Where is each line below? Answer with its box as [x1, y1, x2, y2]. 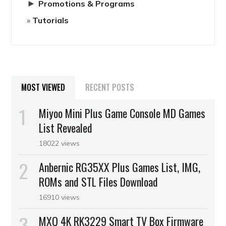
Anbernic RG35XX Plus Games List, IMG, [39, 158, 201, 175]
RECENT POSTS [85, 81, 135, 93]
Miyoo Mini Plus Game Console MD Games [39, 104, 206, 121]
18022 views [39, 138, 80, 148]
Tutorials [32, 15, 69, 25]
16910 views [39, 192, 80, 202]
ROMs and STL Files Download [39, 173, 158, 190]
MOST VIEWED [21, 81, 66, 93]
